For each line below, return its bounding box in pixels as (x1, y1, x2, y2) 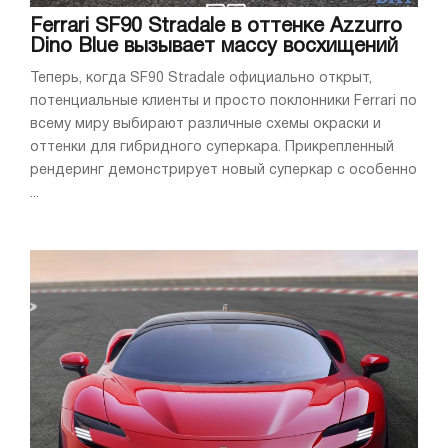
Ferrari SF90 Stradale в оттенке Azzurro (30, 17, 402, 36)
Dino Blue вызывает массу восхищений (30, 37, 398, 56)
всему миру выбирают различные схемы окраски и (30, 117, 381, 131)
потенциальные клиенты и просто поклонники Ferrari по (30, 94, 417, 108)
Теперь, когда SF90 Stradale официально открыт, (30, 71, 372, 85)
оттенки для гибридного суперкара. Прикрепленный (30, 140, 394, 154)
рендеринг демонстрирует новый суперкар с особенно (30, 163, 417, 177)
